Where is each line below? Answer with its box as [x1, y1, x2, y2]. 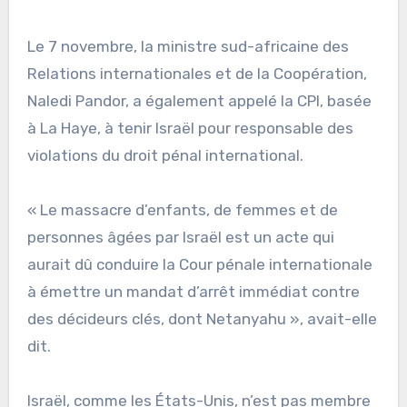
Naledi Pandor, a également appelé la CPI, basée [26, 91, 372, 110]
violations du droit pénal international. [26, 145, 303, 164]
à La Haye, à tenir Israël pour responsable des [26, 118, 353, 137]
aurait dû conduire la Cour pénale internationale [26, 254, 372, 273]
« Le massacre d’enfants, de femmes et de [26, 200, 338, 219]
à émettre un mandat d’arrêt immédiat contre [26, 282, 360, 301]
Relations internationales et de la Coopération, [26, 64, 367, 83]
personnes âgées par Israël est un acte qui [26, 227, 334, 246]
